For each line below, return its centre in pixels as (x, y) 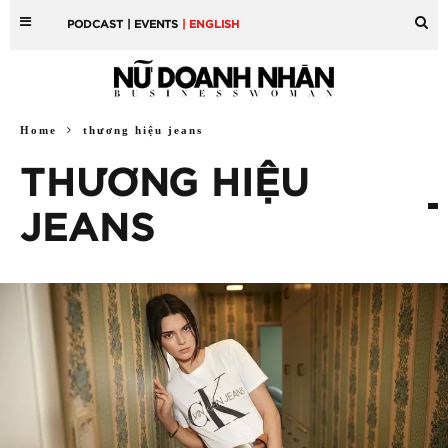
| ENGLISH (211, 24)
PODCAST (95, 24)
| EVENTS (153, 24)
